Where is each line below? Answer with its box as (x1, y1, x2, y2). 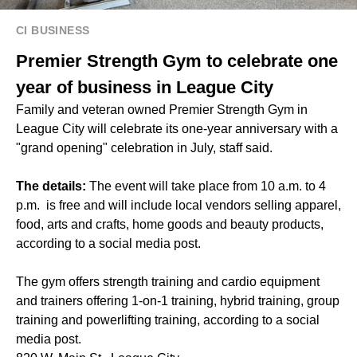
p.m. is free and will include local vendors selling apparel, (16, 198, 341, 212)
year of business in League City (16, 76, 273, 97)
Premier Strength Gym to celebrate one (16, 50, 338, 71)
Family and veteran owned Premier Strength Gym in (16, 102, 308, 116)
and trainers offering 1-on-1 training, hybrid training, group (16, 293, 339, 308)
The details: (16, 178, 89, 193)
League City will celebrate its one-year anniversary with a (16, 121, 338, 135)
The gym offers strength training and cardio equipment (16, 274, 320, 288)
